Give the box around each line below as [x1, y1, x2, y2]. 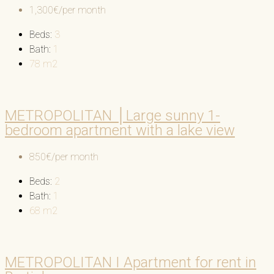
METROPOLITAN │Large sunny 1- [5, 106, 220, 124]
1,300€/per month [29, 4, 106, 16]
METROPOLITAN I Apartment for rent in [5, 253, 256, 271]
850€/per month [29, 150, 98, 163]
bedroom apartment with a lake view [5, 121, 235, 139]
